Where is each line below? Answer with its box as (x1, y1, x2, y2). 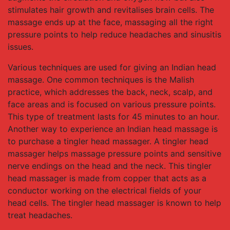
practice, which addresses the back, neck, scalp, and (8, 87, 213, 97)
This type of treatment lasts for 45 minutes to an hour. (8, 111, 219, 122)
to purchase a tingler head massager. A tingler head (8, 136, 208, 146)
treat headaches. (8, 210, 72, 220)
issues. (8, 42, 33, 52)
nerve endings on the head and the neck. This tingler (8, 161, 212, 171)
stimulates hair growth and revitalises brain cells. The (8, 5, 214, 15)
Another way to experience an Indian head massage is (8, 124, 218, 134)
